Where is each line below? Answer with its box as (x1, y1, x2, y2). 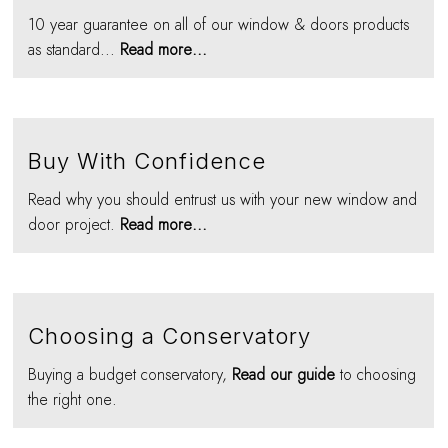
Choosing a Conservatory (28, 323, 312, 350)
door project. (28, 217, 121, 234)
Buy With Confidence (28, 148, 267, 175)
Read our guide (232, 367, 336, 384)
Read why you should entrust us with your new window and (28, 192, 418, 209)
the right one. (28, 392, 118, 409)
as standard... (28, 42, 121, 59)
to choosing (335, 367, 417, 384)
